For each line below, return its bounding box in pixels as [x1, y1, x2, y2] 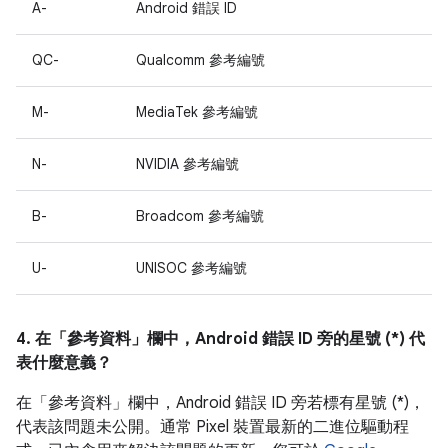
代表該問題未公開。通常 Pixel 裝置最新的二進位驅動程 [16, 417, 409, 437]
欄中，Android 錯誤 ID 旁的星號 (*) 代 [147, 329, 425, 349]
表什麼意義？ [16, 353, 112, 373]
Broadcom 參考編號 [136, 207, 264, 225]
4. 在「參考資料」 [16, 329, 147, 349]
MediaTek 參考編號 [136, 103, 258, 121]
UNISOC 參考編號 [136, 259, 247, 277]
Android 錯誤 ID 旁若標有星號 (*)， [176, 393, 425, 413]
